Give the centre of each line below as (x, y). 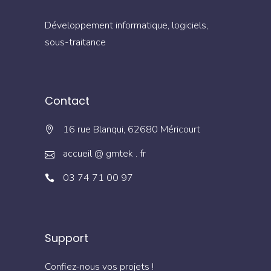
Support (67, 238)
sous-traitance (75, 42)
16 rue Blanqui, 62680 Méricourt (132, 130)
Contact (67, 100)
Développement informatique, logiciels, (126, 25)
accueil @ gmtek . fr (104, 154)
